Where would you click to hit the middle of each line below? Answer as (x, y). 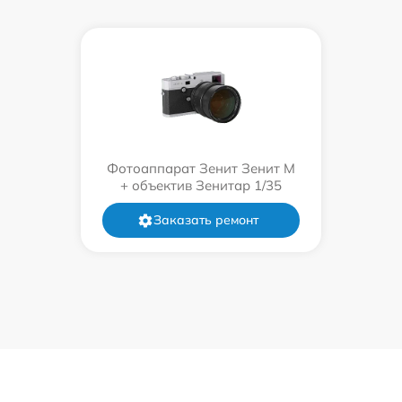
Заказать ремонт (205, 220)
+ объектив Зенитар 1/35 (201, 185)
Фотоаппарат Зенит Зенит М (201, 168)
